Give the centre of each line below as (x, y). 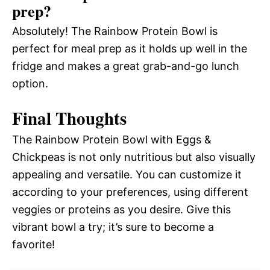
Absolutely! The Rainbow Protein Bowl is (115, 31)
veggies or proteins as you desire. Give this (121, 210)
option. (30, 84)
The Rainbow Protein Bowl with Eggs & (112, 140)
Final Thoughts (69, 118)
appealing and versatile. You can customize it (127, 175)
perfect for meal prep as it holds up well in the (130, 49)
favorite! (33, 245)
